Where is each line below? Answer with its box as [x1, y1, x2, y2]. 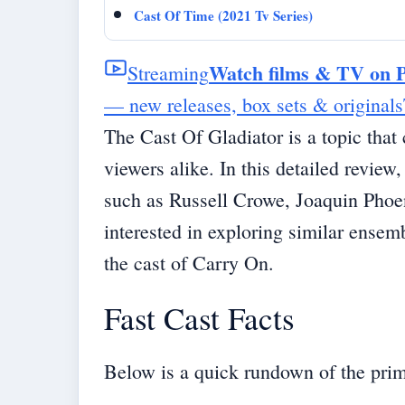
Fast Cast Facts [104, 297, 295, 340]
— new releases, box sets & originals [104, 91, 403, 118]
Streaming [127, 60, 209, 87]
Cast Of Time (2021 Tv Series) [134, 5, 313, 26]
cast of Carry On [134, 250, 268, 277]
